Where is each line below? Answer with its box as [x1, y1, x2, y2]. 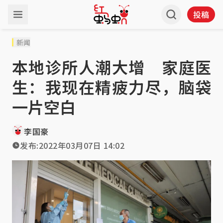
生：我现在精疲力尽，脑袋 [12, 75, 211, 98]
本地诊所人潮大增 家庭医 [12, 55, 211, 78]
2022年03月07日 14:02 [38, 139, 124, 151]
